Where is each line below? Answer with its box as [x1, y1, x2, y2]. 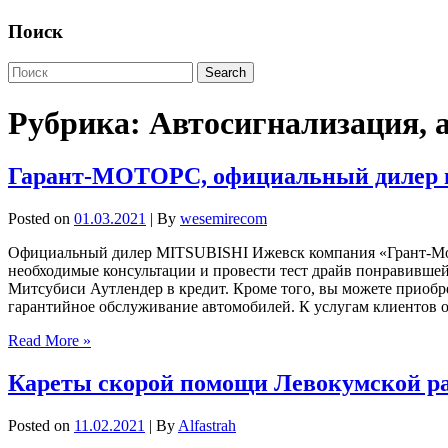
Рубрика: [8, 104, 149, 141]
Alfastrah [178, 416, 236, 434]
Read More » [8, 331, 91, 349]
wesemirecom [180, 209, 267, 227]
